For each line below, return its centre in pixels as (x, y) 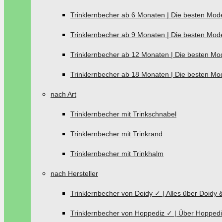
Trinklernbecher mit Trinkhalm (117, 154)
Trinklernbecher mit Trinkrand (116, 134)
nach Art (63, 94)
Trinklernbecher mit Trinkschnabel (123, 114)
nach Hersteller (74, 173)
